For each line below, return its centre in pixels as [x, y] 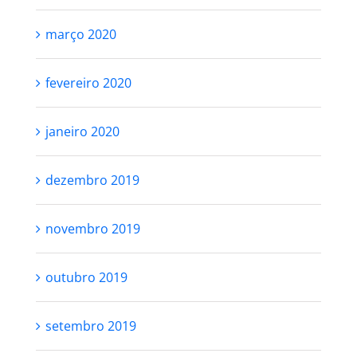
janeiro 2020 [82, 131]
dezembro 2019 [92, 180]
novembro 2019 [92, 229]
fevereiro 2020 [88, 83]
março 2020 [80, 34]
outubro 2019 [86, 277]
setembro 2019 [90, 326]
